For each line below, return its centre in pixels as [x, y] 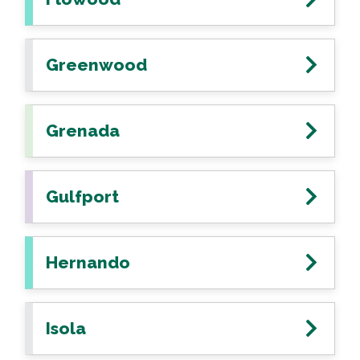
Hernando [88, 262]
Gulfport [82, 196]
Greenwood [96, 65]
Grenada [83, 131]
